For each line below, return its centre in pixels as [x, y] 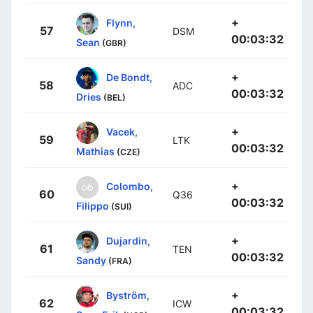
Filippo [93, 206]
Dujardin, [128, 240]
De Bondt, [129, 77]
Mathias [95, 151]
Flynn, [121, 22]
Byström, [128, 295]
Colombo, [130, 186]
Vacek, [122, 131]
